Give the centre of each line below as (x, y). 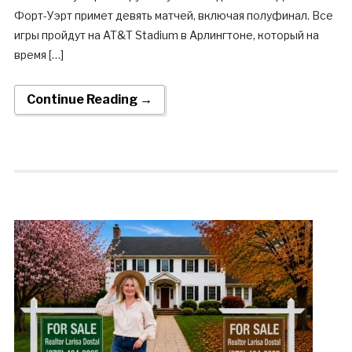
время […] (38, 55)
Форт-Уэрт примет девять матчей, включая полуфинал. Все (173, 16)
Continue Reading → (89, 100)
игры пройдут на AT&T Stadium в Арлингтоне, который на (166, 35)
